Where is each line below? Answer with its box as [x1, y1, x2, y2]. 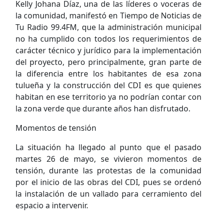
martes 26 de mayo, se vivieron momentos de [15, 153, 201, 164]
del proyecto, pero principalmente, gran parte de [15, 56, 201, 67]
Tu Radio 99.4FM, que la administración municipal [15, 21, 201, 32]
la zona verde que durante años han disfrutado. [15, 103, 190, 114]
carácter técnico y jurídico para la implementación [15, 45, 201, 56]
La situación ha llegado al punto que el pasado [15, 141, 201, 153]
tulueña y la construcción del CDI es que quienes [15, 79, 201, 91]
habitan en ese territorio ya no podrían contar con [15, 91, 201, 102]
